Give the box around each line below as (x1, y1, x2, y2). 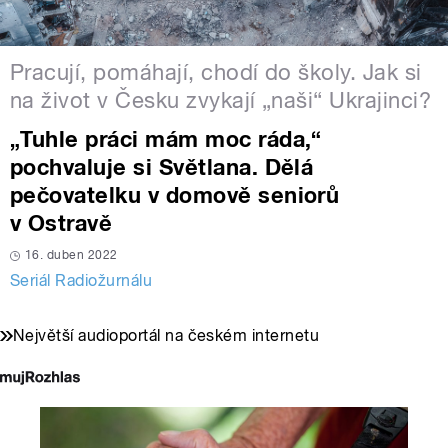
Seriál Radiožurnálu (10, 270, 153, 290)
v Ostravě (10, 209, 113, 236)
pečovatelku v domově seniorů (10, 181, 340, 208)
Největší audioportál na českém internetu (13, 325, 320, 345)
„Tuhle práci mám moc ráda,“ (10, 125, 322, 152)
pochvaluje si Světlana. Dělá (10, 153, 314, 180)
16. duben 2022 (25, 247, 118, 262)
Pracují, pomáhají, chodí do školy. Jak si (10, 58, 422, 85)
